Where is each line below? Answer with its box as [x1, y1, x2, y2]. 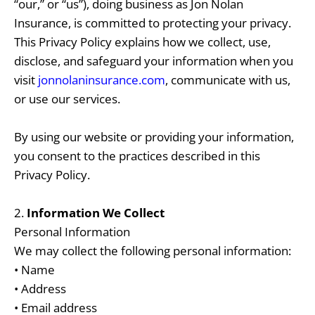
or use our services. [14, 91, 120, 108]
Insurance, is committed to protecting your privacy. [14, 15, 291, 32]
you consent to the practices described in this [14, 148, 260, 165]
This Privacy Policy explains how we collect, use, [14, 34, 271, 51]
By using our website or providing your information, [14, 129, 294, 146]
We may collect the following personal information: [14, 243, 291, 259]
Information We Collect [27, 205, 165, 221]
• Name [14, 262, 55, 278]
